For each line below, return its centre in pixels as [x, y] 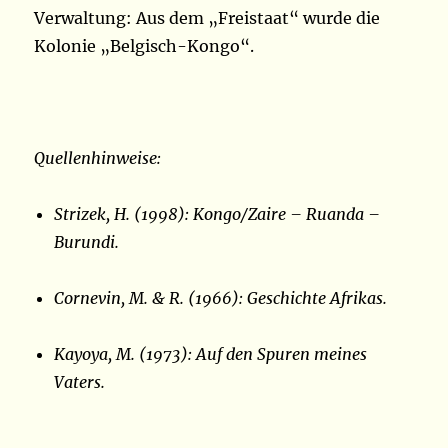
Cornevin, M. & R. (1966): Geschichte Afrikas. [221, 298]
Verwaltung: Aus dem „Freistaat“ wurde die [207, 18]
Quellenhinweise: [98, 158]
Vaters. [80, 382]
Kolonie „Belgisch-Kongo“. [144, 46]
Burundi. [87, 242]
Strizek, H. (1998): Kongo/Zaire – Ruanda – [217, 214]
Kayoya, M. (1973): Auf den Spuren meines [211, 354]
